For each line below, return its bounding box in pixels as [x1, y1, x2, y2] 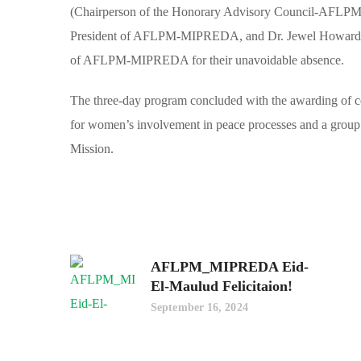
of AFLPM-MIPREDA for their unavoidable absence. [70, 53, 344, 68]
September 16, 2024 [151, 301, 248, 314]
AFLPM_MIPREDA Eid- [151, 259, 309, 276]
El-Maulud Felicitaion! [151, 278, 293, 295]
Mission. [70, 142, 114, 156]
